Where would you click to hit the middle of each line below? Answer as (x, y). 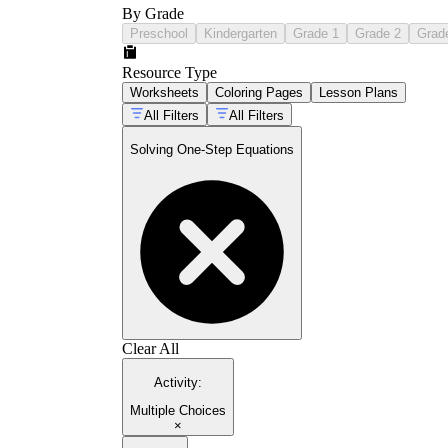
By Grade (153, 13)
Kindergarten (240, 33)
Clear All (150, 349)
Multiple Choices (178, 411)
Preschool (159, 33)
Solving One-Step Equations (212, 150)
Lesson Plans (358, 92)
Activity (176, 382)
